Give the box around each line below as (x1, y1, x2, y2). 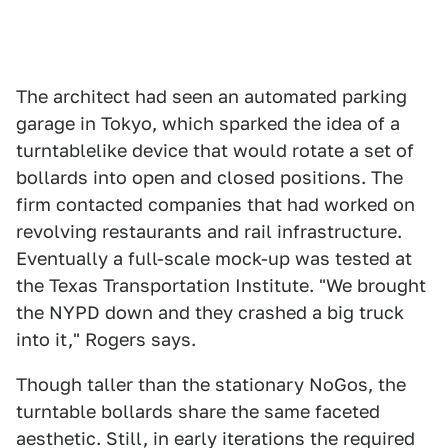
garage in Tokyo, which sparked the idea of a (16, 113, 400, 134)
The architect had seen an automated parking (16, 86, 407, 107)
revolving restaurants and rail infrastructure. (16, 221, 402, 242)
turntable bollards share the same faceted (16, 401, 380, 422)
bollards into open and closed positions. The (16, 167, 403, 188)
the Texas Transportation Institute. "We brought (16, 275, 426, 296)
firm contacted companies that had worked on (16, 194, 415, 215)
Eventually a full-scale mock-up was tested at (16, 248, 412, 269)
